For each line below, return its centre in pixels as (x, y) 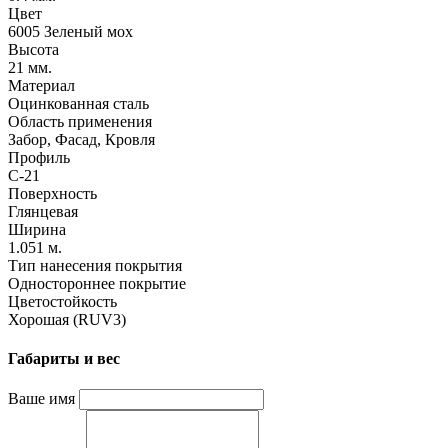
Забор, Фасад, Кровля (81, 139)
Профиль (39, 157)
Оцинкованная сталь (78, 103)
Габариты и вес (64, 359)
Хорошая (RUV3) (67, 319)
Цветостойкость (62, 301)
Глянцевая (43, 211)
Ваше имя (41, 399)
